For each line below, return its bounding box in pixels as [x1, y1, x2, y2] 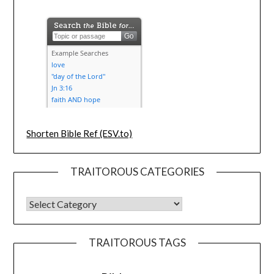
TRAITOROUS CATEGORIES [70, 165, 204, 178]
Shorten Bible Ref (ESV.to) [26, 127, 133, 139]
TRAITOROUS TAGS [88, 235, 186, 249]
